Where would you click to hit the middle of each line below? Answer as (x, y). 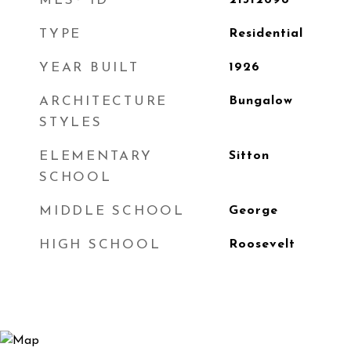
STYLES (71, 123)
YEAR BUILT (89, 68)
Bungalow (261, 101)
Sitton (249, 156)
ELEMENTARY (96, 156)
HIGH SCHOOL (100, 245)
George (253, 211)
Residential (266, 34)
